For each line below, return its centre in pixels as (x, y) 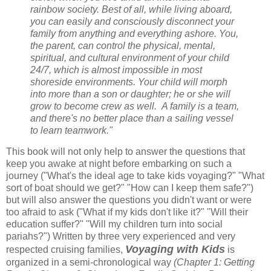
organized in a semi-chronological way (90, 263)
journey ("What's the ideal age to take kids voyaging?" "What (135, 176)
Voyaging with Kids (175, 250)
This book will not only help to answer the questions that (126, 152)
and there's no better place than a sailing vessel (132, 118)
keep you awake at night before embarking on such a (119, 164)
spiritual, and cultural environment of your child (130, 57)
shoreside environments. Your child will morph (129, 82)
